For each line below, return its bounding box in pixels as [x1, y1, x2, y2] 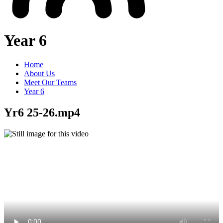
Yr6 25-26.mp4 [4, 106, 80, 119]
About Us [24, 69, 55, 78]
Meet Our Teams [24, 78, 77, 87]
